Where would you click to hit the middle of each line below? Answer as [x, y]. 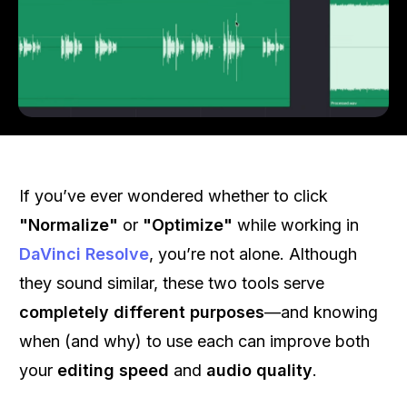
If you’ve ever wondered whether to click [174, 196]
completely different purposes [142, 312]
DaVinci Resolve [84, 254]
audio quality [259, 370]
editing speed [113, 370]
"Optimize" [188, 225]
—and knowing [321, 312]
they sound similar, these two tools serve [172, 283]
